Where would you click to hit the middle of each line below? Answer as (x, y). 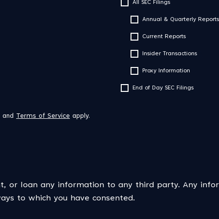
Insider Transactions (170, 54)
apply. (80, 116)
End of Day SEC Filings (163, 88)
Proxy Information (166, 71)
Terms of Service (43, 116)
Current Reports (164, 37)
